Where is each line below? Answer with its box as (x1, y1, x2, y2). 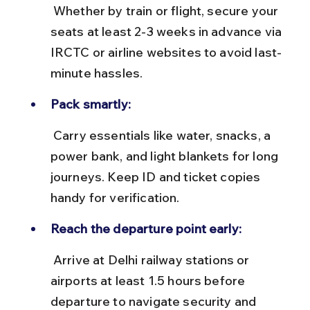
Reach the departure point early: (50, 220, 241, 237)
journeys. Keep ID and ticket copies (50, 168, 264, 185)
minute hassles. (50, 64, 143, 81)
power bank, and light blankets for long (50, 147, 282, 164)
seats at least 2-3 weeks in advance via (50, 23, 285, 39)
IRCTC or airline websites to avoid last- (50, 44, 282, 60)
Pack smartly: (50, 95, 131, 112)
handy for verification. (50, 189, 180, 206)
